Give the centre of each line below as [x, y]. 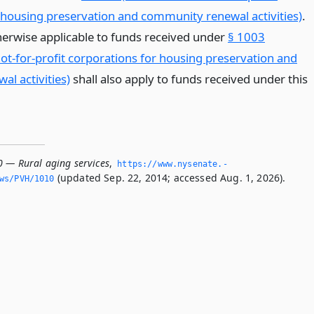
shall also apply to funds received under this [189, 79]
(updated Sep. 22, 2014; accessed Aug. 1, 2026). [170, 178]
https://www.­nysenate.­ [172, 164]
